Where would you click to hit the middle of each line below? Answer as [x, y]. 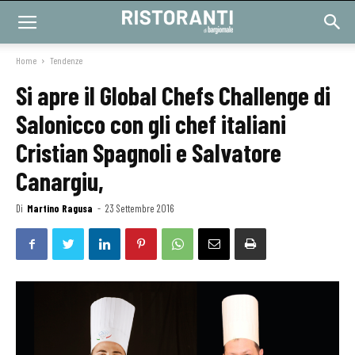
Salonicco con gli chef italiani [151, 124]
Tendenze [66, 60]
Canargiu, [60, 181]
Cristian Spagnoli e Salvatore [149, 152]
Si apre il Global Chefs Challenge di [173, 95]
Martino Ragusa [60, 208]
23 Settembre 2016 [139, 208]
